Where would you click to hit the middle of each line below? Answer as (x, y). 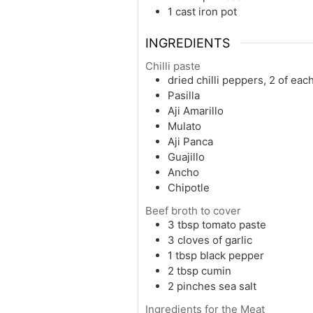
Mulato (184, 126)
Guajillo (186, 156)
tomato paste (234, 224)
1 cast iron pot (202, 11)
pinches (196, 286)
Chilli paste (173, 66)
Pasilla (184, 95)
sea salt (238, 286)
